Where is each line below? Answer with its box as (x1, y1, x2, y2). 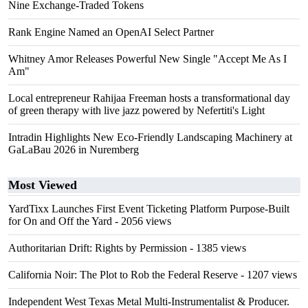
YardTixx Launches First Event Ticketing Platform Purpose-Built (8, 203, 289, 214)
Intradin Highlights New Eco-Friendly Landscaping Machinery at (8, 131, 292, 143)
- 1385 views (187, 242, 246, 254)
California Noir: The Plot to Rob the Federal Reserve (8, 269, 238, 280)
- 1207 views (238, 269, 297, 280)
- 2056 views (112, 215, 171, 227)
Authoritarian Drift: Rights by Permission (8, 242, 187, 254)
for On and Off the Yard (8, 215, 112, 227)
